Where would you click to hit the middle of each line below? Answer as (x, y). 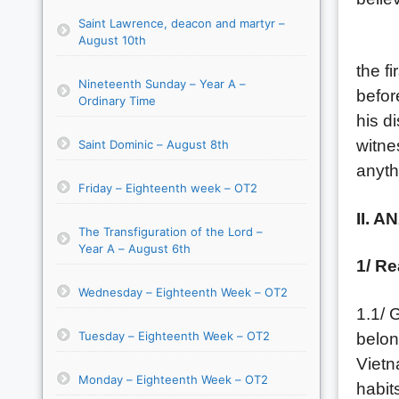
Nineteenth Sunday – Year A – (162, 83)
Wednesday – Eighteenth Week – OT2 (183, 292)
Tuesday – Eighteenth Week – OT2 (174, 335)
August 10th (112, 40)
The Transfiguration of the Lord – (171, 231)
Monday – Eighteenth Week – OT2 (173, 379)
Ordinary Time (117, 100)
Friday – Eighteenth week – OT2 (168, 187)
